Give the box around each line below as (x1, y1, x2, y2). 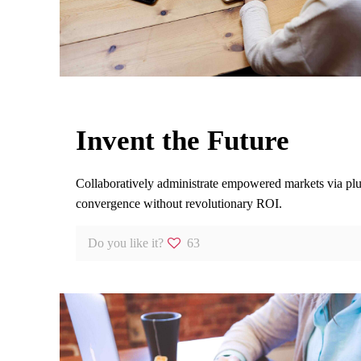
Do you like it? (88, 236, 164, 251)
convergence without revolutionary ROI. (76, 197, 282, 211)
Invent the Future (76, 125, 289, 157)
